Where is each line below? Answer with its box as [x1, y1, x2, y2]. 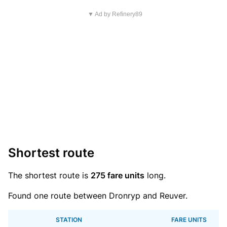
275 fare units [91, 170, 144, 180]
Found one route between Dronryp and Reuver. [8, 191, 187, 201]
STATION [56, 216, 82, 223]
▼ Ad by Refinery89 [87, 11, 142, 18]
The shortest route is [8, 170, 91, 180]
